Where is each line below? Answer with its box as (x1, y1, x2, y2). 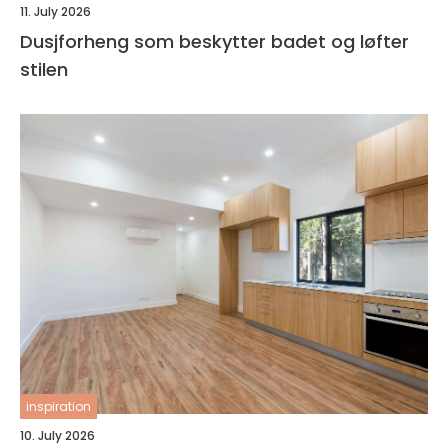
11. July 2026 (20, 2, 91, 20)
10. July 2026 (20, 426, 95, 444)
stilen (20, 56, 68, 82)
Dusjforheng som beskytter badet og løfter (20, 28, 409, 54)
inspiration (26, 397, 91, 415)
